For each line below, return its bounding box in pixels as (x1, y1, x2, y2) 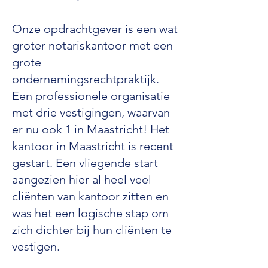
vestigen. (12, 239, 60, 254)
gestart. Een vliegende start (12, 156, 158, 170)
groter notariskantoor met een (12, 38, 173, 53)
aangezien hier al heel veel (12, 172, 151, 187)
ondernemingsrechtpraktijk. (12, 72, 159, 86)
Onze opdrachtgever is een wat (12, 22, 178, 36)
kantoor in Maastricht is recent (12, 139, 173, 153)
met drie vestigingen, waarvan (12, 105, 170, 120)
